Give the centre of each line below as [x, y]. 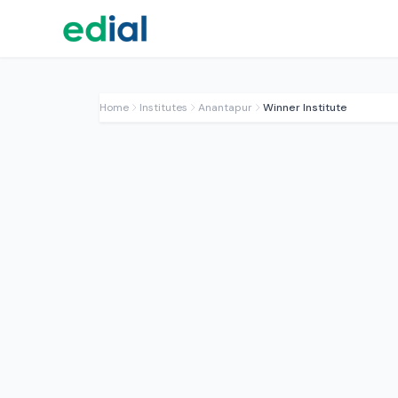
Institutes [163, 107]
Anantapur [225, 107]
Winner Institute [305, 107]
